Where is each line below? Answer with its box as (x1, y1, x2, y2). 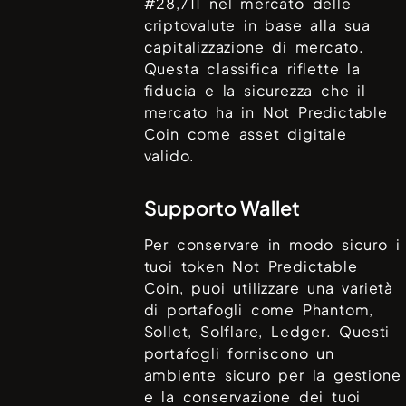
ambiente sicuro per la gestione (143, 364, 401, 384)
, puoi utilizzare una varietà (179, 277, 394, 297)
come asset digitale (179, 123, 347, 143)
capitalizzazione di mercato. (143, 36, 365, 56)
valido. (143, 145, 196, 165)
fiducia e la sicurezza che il (143, 80, 366, 100)
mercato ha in (143, 101, 263, 121)
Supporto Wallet (143, 194, 300, 220)
